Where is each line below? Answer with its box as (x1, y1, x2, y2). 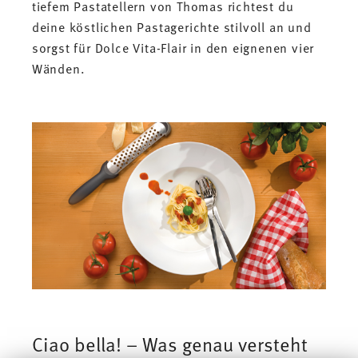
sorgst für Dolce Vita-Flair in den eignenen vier (31, 38, 315, 57)
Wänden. (31, 59, 86, 78)
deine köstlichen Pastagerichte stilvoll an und (31, 18, 312, 36)
